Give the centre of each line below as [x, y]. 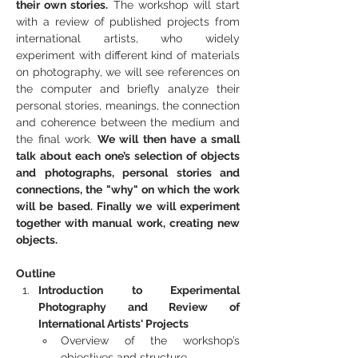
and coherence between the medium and [128, 122]
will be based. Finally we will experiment [128, 206]
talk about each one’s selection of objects [128, 156]
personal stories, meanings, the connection [128, 105]
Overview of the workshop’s [150, 340]
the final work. [57, 139]
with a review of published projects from [128, 22]
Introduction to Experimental [139, 290]
